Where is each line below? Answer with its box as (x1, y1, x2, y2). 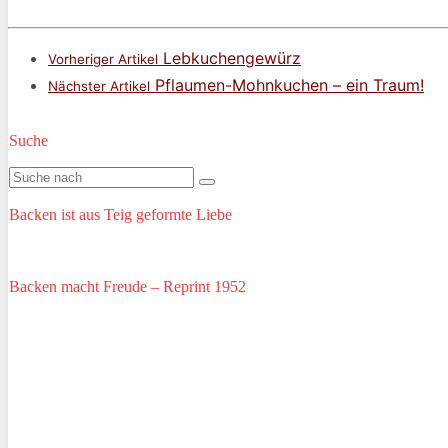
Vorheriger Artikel (48, 51, 158, 68)
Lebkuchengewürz (158, 48, 301, 69)
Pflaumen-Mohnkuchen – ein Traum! (150, 75, 424, 96)
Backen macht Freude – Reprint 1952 (9, 278, 246, 296)
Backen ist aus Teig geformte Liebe (9, 206, 232, 224)
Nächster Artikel (48, 78, 150, 95)
